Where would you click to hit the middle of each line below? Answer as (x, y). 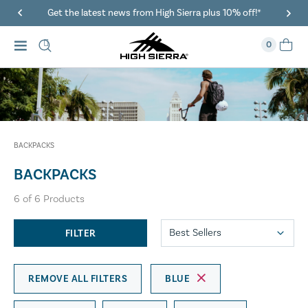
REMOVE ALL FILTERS (78, 279)
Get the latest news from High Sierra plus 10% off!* (154, 13)
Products (63, 199)
